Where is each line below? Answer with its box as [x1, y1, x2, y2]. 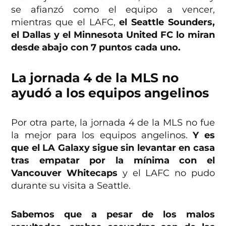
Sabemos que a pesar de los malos [11, 209, 215, 220]
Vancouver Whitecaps [11, 167, 118, 179]
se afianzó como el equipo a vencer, [11, 4, 215, 16]
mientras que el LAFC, [11, 17, 120, 28]
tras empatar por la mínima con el [11, 155, 215, 166]
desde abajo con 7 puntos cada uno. [11, 42, 181, 53]
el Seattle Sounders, [119, 17, 215, 28]
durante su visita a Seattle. [11, 180, 131, 192]
